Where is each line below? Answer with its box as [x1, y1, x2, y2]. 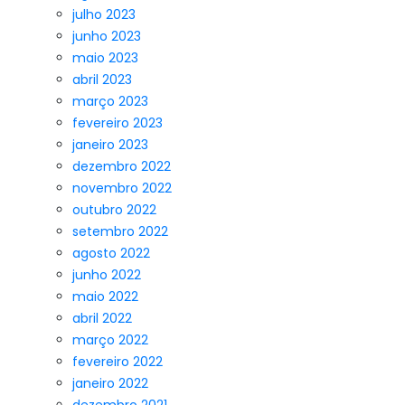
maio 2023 [72, 49, 138, 67]
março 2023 [72, 92, 148, 110]
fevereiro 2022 [72, 353, 163, 371]
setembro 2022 [72, 222, 168, 240]
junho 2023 [72, 27, 141, 45]
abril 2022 [72, 309, 132, 327]
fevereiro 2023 [72, 114, 163, 132]
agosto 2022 [72, 244, 150, 262]
